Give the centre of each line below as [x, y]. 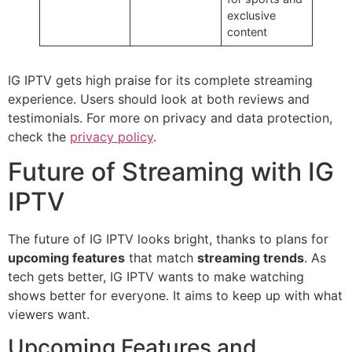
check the [39, 136]
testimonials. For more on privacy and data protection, [170, 117]
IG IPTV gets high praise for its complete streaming [160, 80]
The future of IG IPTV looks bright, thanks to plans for [168, 239]
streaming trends [251, 258]
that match [161, 258]
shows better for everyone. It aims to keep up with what [175, 296]
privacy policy [112, 136]
